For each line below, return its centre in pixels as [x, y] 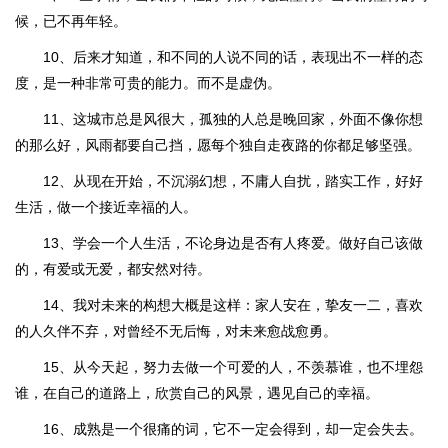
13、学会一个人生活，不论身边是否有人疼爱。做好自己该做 [233, 243]
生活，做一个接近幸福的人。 [106, 207]
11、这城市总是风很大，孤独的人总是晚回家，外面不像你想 [233, 119]
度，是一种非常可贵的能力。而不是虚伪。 [148, 83]
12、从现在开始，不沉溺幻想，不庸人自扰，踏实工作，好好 [233, 181]
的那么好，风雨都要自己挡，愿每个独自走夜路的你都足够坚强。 [218, 145]
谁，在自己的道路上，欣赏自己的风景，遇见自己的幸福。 [197, 393]
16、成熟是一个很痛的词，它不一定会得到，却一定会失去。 [233, 429]
